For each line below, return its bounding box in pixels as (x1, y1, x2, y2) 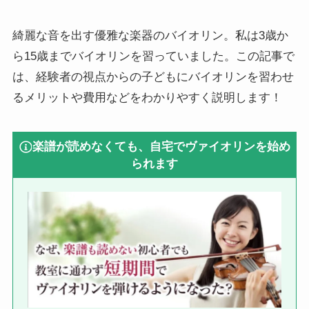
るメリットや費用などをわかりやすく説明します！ (12, 91, 282, 105)
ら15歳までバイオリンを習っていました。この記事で (12, 50, 295, 63)
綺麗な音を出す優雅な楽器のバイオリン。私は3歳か (12, 29, 288, 43)
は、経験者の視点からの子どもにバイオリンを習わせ (12, 70, 294, 84)
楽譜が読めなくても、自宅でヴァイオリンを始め (32, 139, 291, 153)
